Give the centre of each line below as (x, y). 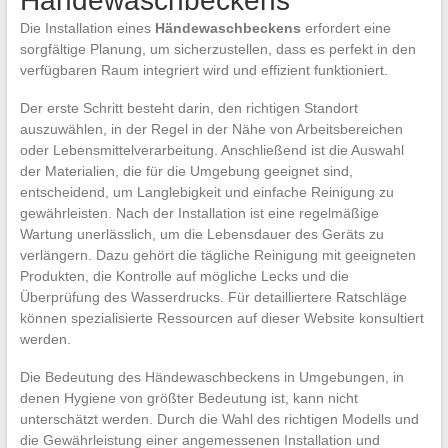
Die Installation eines (87, 27)
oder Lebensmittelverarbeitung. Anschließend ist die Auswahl (211, 149)
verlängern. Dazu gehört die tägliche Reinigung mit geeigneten (217, 254)
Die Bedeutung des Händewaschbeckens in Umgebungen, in (211, 376)
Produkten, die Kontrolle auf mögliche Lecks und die (184, 275)
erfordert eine (345, 27)
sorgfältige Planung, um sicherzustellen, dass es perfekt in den (217, 48)
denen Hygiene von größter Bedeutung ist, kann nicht (188, 397)
